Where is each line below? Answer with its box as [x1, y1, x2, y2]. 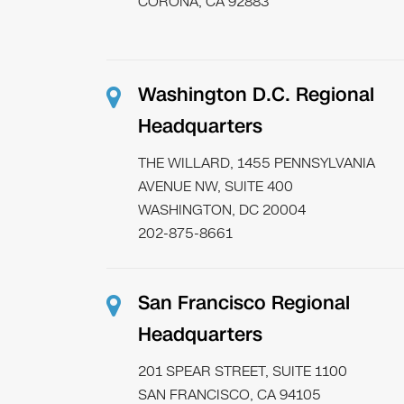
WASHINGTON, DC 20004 [137, 199, 306, 220]
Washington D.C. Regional [137, 81, 374, 108]
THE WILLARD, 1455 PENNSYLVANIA [137, 152, 375, 173]
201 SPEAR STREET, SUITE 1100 [137, 361, 347, 381]
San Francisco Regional [137, 289, 350, 317]
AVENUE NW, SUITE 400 [137, 176, 293, 197]
